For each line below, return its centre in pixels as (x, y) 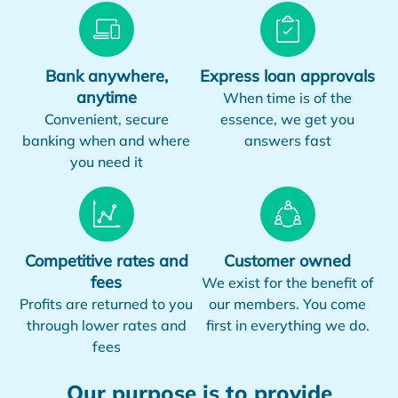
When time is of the (288, 97)
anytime (106, 97)
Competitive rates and (106, 260)
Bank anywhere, (106, 76)
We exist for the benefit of (287, 282)
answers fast (287, 140)
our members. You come (288, 303)
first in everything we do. (287, 325)
